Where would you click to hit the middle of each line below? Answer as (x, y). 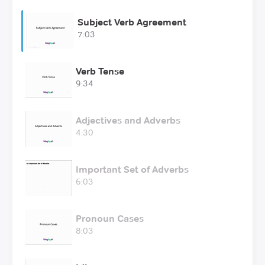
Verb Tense (100, 71)
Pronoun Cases (110, 218)
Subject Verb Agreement (132, 22)
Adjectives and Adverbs (128, 120)
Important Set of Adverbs (132, 169)
